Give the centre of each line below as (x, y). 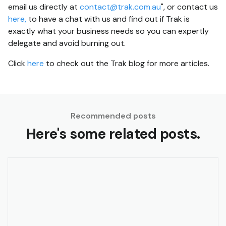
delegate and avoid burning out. (67, 43)
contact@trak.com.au (120, 7)
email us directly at (44, 7)
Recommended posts (113, 116)
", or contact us (189, 7)
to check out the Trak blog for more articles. (127, 63)
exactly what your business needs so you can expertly (108, 31)
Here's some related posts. (113, 134)
